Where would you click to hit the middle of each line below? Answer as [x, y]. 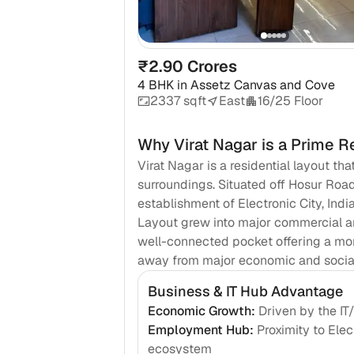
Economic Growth [199, 311]
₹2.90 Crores [187, 67]
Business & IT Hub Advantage [245, 292]
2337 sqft [178, 101]
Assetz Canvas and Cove [262, 85]
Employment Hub [198, 330]
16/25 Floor [290, 101]
